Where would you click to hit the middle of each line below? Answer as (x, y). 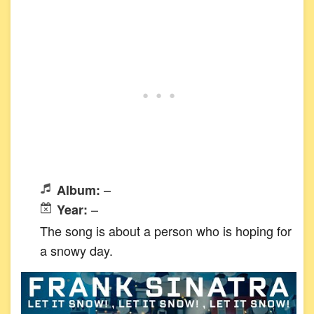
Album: (80, 190)
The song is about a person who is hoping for (166, 231)
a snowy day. (76, 251)
